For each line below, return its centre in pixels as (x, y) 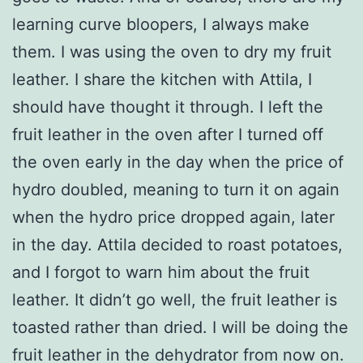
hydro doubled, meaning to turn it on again (176, 189)
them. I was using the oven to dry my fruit (172, 51)
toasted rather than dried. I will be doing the (180, 327)
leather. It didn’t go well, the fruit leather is (175, 299)
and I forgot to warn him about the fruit (161, 272)
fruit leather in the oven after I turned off (168, 134)
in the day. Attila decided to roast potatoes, (177, 244)
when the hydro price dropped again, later (173, 217)
